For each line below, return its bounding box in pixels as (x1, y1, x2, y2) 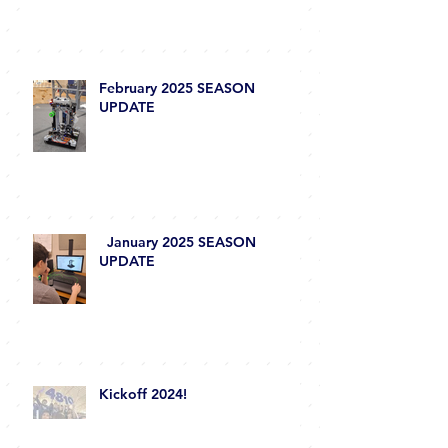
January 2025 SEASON (99, 269, 256, 287)
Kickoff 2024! (99, 421, 187, 439)
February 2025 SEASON (99, 115, 255, 133)
